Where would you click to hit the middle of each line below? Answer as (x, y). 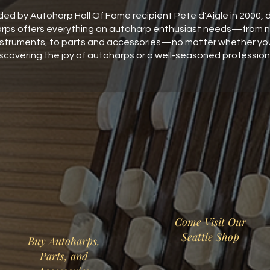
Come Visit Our (210, 222)
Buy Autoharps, (64, 241)
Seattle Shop (210, 237)
